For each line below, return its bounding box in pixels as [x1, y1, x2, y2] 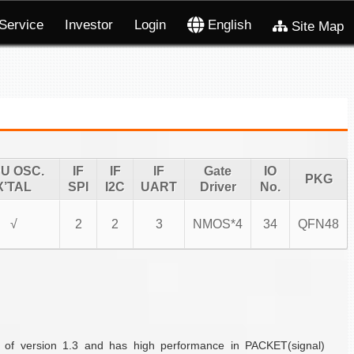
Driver [199, 180, 236, 194]
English [203, 17, 251, 33]
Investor [64, 17, 113, 33]
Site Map [287, 19, 344, 35]
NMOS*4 [193, 217, 243, 231]
